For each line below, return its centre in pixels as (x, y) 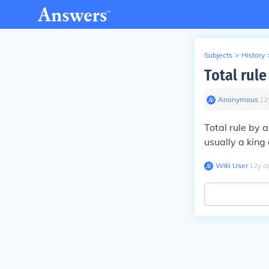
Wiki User (232, 165)
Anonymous (238, 99)
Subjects (218, 55)
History (253, 55)
